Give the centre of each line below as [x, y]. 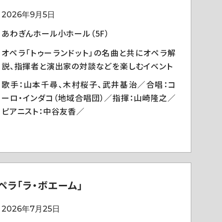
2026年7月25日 [31, 209]
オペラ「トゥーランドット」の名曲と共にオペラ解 [89, 53]
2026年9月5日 [28, 15]
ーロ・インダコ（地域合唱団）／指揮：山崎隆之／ [89, 98]
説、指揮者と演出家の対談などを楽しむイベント [87, 66]
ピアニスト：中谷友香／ [43, 111]
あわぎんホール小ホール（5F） [55, 33]
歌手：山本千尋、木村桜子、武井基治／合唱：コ [89, 84]
